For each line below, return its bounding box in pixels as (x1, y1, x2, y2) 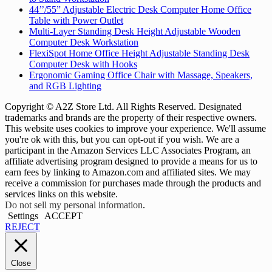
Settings (8, 211, 38, 222)
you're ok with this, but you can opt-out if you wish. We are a (5, 134, 239, 145)
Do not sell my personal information (5, 200, 143, 211)
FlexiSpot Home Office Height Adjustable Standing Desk (29, 48, 250, 59)
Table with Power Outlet (29, 15, 123, 26)
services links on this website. (5, 189, 118, 200)
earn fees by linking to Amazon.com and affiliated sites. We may (5, 167, 251, 178)
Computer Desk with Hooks (29, 59, 137, 70)
